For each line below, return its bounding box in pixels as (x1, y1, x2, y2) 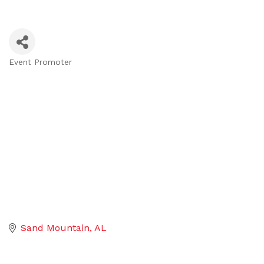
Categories (8, 64, 75, 81)
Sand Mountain (21, 222, 90, 234)
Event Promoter (9, 57, 72, 67)
